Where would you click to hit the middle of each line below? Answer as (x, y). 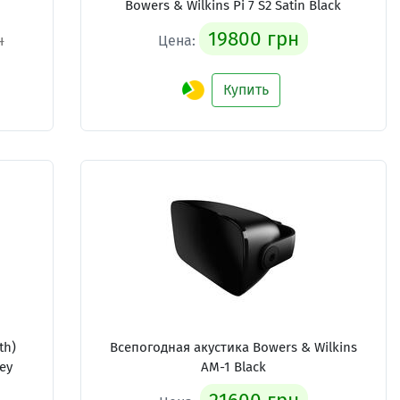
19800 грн (254, 39)
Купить (246, 90)
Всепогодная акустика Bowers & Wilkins (233, 347)
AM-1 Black (233, 367)
